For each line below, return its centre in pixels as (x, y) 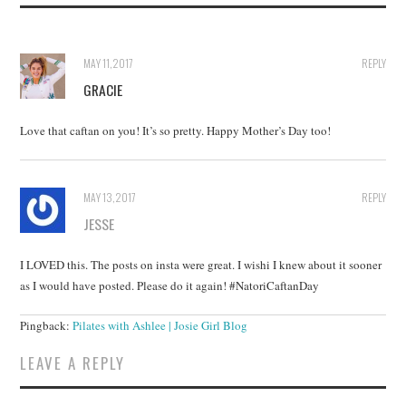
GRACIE (103, 89)
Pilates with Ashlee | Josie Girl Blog (160, 325)
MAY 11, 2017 (109, 63)
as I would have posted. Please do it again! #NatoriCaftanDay (170, 285)
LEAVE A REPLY (73, 362)
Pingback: (47, 325)
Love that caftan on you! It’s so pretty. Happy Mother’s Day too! (176, 130)
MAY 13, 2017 (110, 197)
